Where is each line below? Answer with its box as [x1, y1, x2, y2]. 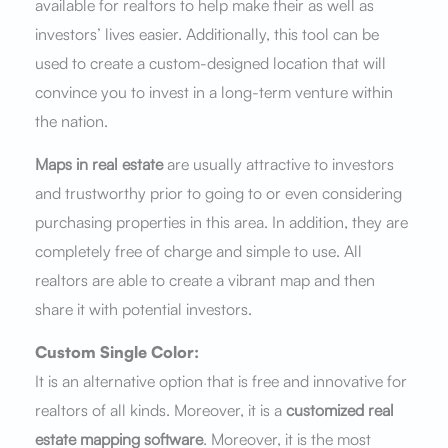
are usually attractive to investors [162, 153, 394, 174]
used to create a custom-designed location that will [34, 53, 386, 74]
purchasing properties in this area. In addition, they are [34, 211, 408, 232]
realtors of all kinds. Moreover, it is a [34, 399, 286, 420]
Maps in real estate [34, 153, 163, 174]
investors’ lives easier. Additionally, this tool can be [34, 24, 379, 45]
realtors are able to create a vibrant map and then [34, 269, 375, 290]
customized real [285, 399, 394, 420]
